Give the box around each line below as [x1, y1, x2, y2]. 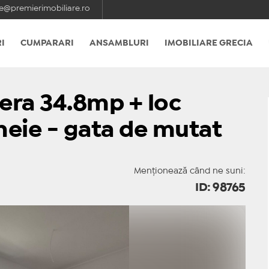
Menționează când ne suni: [133, 168, 246, 175]
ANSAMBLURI [89, 40, 149, 47]
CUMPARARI [20, 40, 74, 47]
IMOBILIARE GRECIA [165, 40, 253, 47]
